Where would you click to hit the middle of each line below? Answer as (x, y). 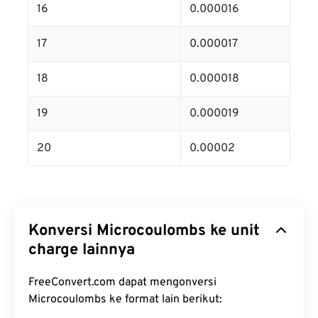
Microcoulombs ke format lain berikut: (125, 300)
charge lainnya (82, 250)
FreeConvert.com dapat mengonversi (122, 283)
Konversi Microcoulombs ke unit (144, 231)
